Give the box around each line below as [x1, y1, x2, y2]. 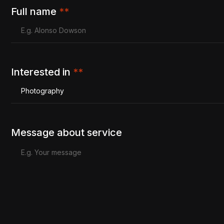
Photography [21, 86, 64, 95]
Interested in [11, 66, 73, 78]
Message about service [11, 126, 122, 138]
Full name [11, 5, 59, 17]
